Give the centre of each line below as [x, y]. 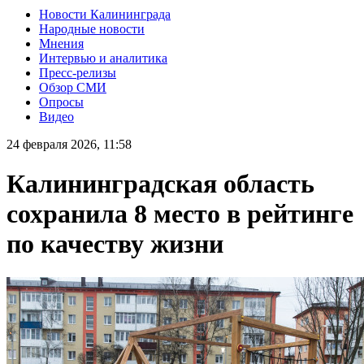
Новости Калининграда [105, 14]
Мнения [61, 43]
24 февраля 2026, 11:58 [69, 144]
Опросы [61, 102]
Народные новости [92, 28]
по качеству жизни [115, 244]
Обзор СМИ [73, 87]
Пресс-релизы [78, 72]
